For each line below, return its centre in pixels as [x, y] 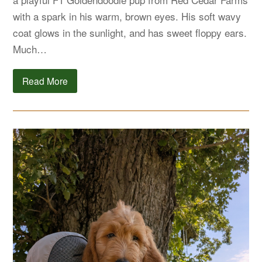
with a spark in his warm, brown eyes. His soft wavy [127, 16]
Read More [45, 80]
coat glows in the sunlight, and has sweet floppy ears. [130, 33]
